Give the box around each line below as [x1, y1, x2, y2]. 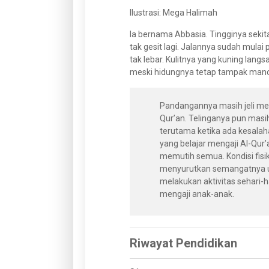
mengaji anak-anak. [160, 189, 234, 199]
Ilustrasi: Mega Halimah [130, 8, 217, 18]
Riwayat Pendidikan [130, 236, 237, 251]
